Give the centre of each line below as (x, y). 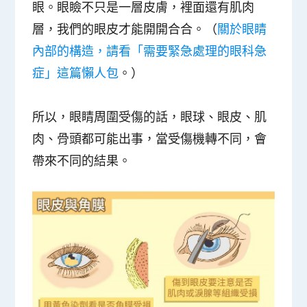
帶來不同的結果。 (82, 160)
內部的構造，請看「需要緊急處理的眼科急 (150, 50)
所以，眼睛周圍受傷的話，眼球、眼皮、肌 (150, 116)
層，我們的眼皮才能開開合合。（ (125, 28)
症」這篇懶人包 (76, 72)
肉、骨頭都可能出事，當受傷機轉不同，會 (150, 138)
